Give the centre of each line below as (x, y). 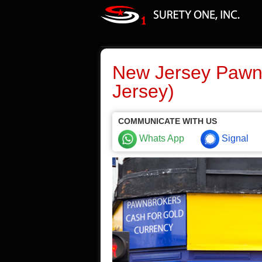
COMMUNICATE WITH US (168, 121)
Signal (234, 139)
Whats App (161, 139)
